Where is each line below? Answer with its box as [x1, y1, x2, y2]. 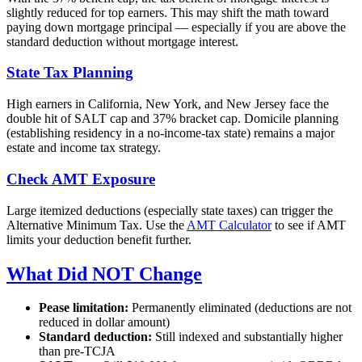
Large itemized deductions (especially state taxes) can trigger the [6, 203, 333, 217]
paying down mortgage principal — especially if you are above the [6, 19, 346, 34]
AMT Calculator [187, 217, 271, 232]
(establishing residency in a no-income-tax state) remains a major [6, 126, 335, 141]
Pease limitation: [39, 301, 128, 315]
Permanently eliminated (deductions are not [128, 301, 351, 315]
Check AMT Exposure [6, 170, 155, 187]
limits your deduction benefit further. [6, 232, 192, 246]
